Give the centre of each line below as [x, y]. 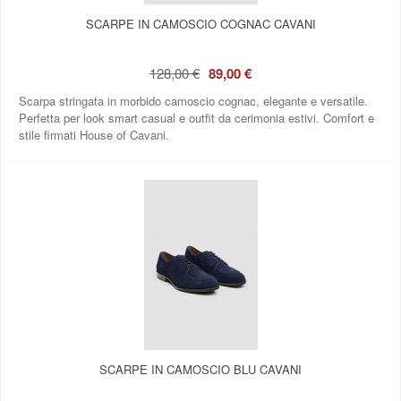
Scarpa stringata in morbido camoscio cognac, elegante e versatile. [193, 100]
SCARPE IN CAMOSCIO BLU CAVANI [200, 369]
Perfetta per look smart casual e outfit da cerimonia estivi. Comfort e [196, 117]
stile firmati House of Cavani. [94, 134]
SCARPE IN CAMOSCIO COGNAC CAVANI [200, 23]
